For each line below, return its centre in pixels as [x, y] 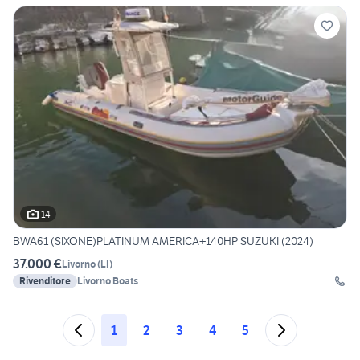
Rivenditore [45, 281]
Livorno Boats [108, 281]
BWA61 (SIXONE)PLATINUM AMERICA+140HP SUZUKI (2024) [163, 241]
